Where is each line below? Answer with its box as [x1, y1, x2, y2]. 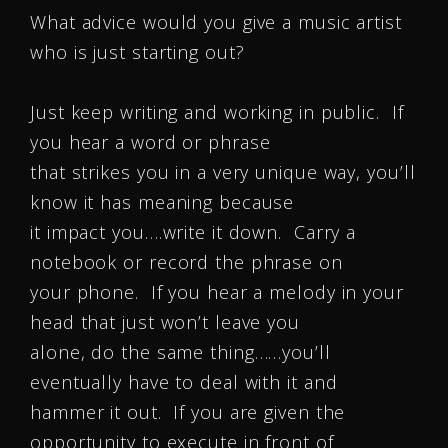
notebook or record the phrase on [30, 250, 343, 274]
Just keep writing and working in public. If [30, 100, 404, 124]
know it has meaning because [30, 190, 295, 214]
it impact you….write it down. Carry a [30, 220, 357, 244]
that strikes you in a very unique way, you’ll [30, 160, 416, 184]
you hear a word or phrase [30, 130, 271, 154]
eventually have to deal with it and [30, 370, 338, 394]
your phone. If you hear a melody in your [30, 280, 404, 304]
